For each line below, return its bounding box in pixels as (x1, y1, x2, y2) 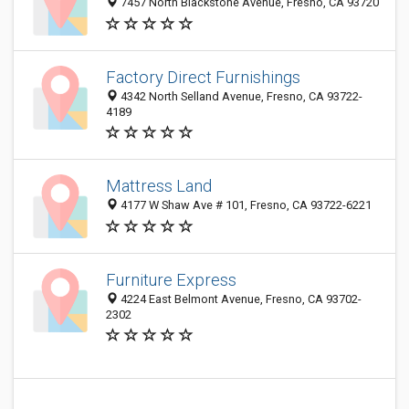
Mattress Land (106, 176, 212, 196)
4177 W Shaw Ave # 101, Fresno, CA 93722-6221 (118, 198, 372, 213)
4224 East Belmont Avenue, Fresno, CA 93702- (118, 292, 362, 306)
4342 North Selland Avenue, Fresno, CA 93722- (118, 89, 362, 103)
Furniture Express (106, 270, 236, 289)
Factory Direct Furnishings (106, 68, 300, 87)
